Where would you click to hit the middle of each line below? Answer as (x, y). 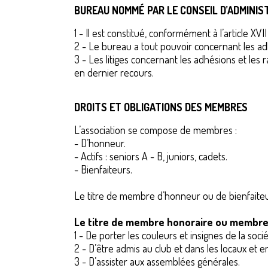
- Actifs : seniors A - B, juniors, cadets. (151, 156)
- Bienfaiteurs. (103, 169)
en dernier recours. (114, 72)
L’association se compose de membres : (156, 130)
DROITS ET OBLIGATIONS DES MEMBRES (161, 107)
